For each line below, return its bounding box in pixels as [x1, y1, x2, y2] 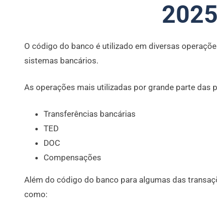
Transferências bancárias [44, 108, 136, 119]
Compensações [44, 152, 101, 162]
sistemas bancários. [24, 55, 98, 65]
